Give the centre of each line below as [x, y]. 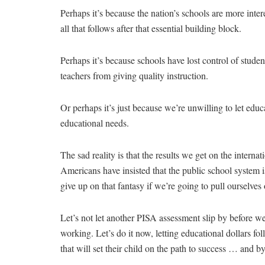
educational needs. [95, 123]
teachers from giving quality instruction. [134, 76]
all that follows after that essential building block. [151, 28]
